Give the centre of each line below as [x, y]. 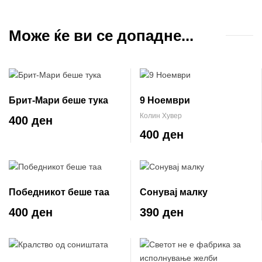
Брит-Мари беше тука [58, 100]
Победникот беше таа [59, 192]
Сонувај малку [174, 192]
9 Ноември [165, 100]
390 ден [162, 212]
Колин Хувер [161, 116]
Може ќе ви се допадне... [101, 35]
